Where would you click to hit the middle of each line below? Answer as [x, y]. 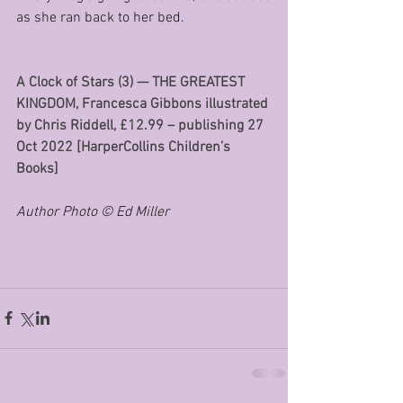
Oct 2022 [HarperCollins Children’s [125, 147]
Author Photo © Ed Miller [93, 212]
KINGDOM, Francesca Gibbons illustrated [144, 104]
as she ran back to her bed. [100, 18]
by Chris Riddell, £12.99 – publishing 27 [142, 125]
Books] [37, 169]
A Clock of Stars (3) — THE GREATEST [132, 82]
